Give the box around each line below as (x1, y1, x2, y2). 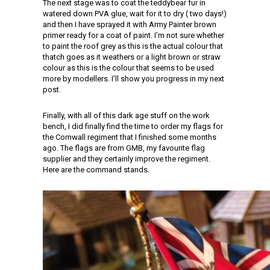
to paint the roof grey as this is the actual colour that (43, 42, 223, 51)
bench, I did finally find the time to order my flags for (43, 122, 223, 131)
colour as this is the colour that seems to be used (43, 63, 214, 72)
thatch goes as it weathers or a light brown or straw (43, 52, 221, 61)
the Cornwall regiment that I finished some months (43, 133, 216, 142)
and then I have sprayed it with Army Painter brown (43, 20, 216, 29)
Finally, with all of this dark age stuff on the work (43, 111, 210, 120)
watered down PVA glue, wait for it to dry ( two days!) (43, 9, 227, 18)
